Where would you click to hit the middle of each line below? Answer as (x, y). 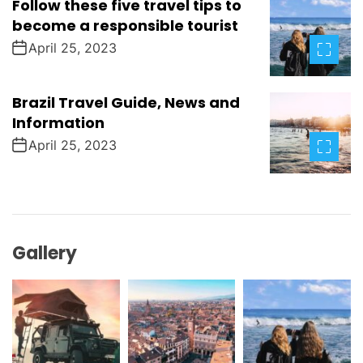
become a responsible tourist (125, 25)
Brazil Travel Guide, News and (126, 102)
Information (58, 122)
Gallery (45, 253)
